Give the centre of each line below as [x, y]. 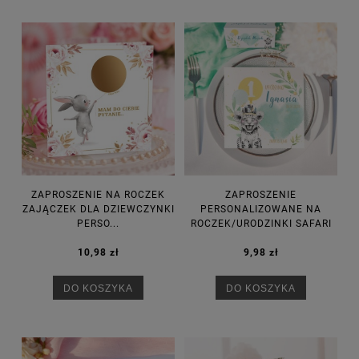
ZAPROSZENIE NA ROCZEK [98, 195]
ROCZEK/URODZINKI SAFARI [261, 224]
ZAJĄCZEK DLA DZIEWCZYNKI [98, 210]
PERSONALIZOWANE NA [261, 210]
